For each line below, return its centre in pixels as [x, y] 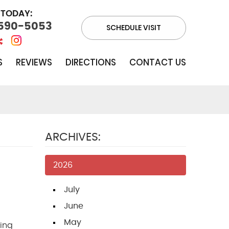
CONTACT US [157, 63]
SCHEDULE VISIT [134, 27]
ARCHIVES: [73, 137]
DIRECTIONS [90, 63]
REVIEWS [34, 63]
